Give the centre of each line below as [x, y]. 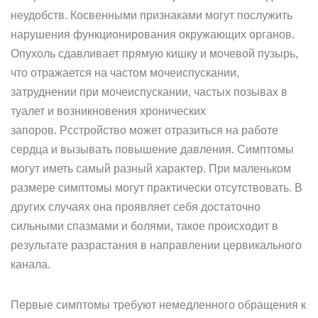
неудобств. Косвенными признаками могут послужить [152, 15]
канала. [31, 264]
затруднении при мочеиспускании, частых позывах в [149, 92]
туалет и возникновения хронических [108, 111]
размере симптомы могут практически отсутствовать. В [157, 188]
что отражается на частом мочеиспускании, [125, 73]
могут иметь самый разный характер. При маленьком [151, 169]
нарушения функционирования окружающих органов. [153, 34]
